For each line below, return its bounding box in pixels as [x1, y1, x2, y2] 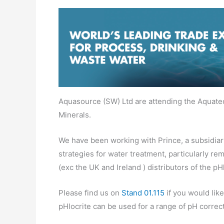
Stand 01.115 [121, 187, 164, 197]
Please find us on [58, 187, 121, 197]
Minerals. [58, 109, 91, 119]
